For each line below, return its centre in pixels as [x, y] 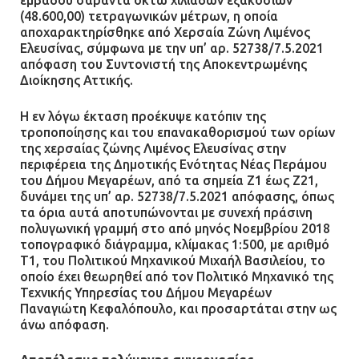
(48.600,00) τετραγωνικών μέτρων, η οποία [149, 16]
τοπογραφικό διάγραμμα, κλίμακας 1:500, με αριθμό [175, 244]
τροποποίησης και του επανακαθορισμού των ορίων [177, 132]
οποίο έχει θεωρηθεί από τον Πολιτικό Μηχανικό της [177, 276]
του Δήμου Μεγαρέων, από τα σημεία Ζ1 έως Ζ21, [169, 180]
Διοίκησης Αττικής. [77, 81]
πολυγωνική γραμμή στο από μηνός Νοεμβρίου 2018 [175, 228]
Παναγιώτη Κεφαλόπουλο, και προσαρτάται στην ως [178, 308]
